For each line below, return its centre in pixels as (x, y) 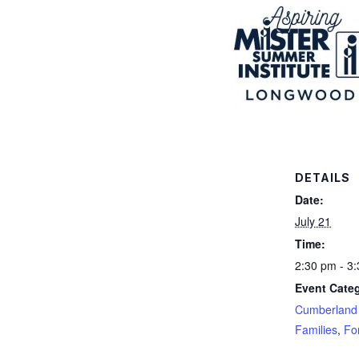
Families (316, 329)
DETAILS (323, 177)
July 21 (313, 221)
